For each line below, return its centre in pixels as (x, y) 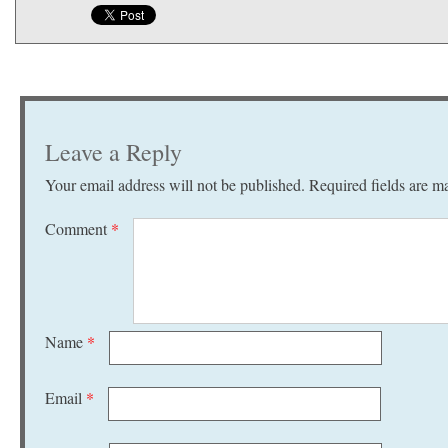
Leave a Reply (113, 152)
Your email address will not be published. (175, 184)
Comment (78, 228)
